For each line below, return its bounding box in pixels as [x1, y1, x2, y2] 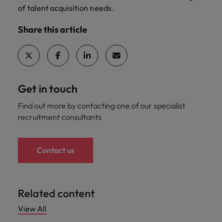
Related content [18, 186, 95, 200]
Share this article [18, 24, 87, 35]
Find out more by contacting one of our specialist [18, 101, 185, 111]
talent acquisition [27, 3, 88, 13]
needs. [88, 3, 116, 13]
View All [18, 204, 47, 214]
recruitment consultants [18, 112, 102, 122]
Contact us [37, 145, 74, 155]
